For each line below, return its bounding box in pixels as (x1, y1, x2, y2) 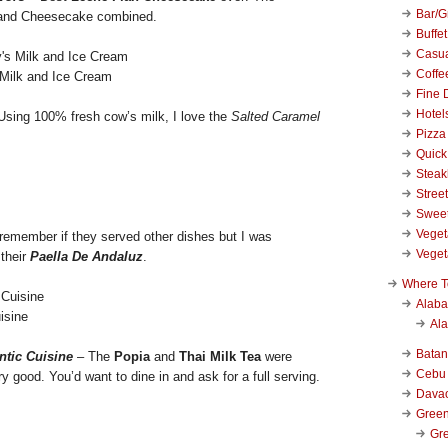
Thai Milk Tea (179, 348, 261, 364)
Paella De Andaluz (30, 248, 143, 264)
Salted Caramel (231, 108, 320, 124)
